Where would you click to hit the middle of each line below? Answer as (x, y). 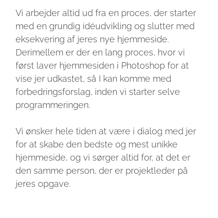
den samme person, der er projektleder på (102, 171)
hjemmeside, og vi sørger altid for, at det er (103, 158)
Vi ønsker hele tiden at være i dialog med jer (106, 131)
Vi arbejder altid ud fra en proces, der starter (106, 13)
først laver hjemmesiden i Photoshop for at (102, 66)
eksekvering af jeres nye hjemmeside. (92, 39)
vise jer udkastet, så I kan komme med (94, 79)
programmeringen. (53, 105)
